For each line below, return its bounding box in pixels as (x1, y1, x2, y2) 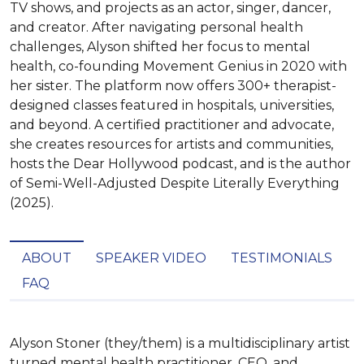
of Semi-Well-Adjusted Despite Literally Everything (10, 175, 340, 191)
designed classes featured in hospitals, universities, (10, 97, 334, 113)
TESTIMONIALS (231, 250, 332, 266)
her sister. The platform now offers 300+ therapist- (10, 78, 336, 93)
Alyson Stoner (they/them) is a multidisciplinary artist (10, 336, 350, 351)
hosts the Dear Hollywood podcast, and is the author (10, 156, 351, 171)
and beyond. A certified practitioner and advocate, (10, 117, 334, 132)
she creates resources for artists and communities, (10, 136, 333, 152)
